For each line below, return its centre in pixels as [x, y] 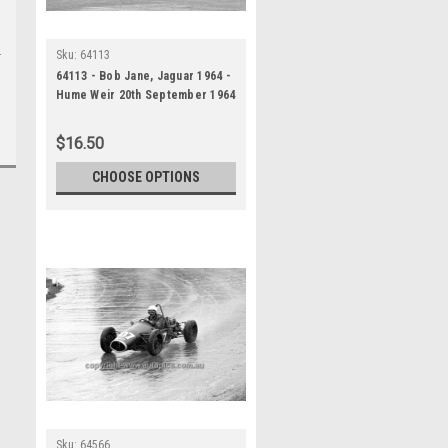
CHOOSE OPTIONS [146, 177]
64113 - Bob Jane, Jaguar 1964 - [143, 76]
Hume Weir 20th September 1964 [146, 95]
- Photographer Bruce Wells [133, 114]
